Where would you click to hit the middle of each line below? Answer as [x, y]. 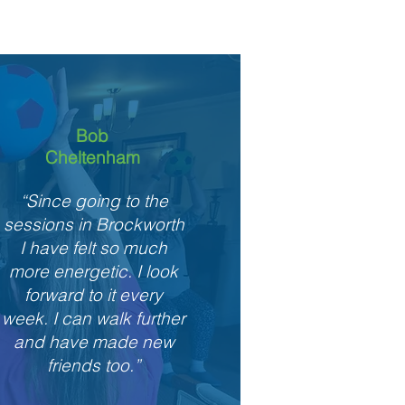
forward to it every [94, 295]
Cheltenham [92, 157]
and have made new [94, 342]
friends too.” [94, 365]
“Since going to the [94, 201]
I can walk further [117, 318]
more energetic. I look [94, 271]
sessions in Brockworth [94, 224]
